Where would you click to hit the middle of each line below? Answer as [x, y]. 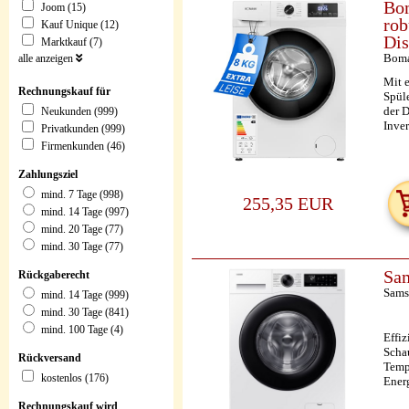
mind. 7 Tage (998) [82, 195]
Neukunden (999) [79, 112]
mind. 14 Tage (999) [85, 296]
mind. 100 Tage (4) [82, 330]
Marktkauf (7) [72, 43]
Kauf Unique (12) [80, 26]
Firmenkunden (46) [83, 147]
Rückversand [50, 358]
